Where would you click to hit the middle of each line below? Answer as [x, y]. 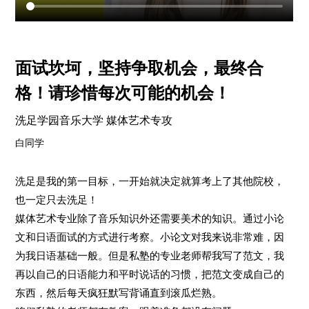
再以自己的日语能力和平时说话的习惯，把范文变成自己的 [150, 274]
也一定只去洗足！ [57, 200]
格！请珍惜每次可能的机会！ [123, 93]
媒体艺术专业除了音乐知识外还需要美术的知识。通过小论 [150, 218]
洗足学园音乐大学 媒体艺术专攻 [94, 120]
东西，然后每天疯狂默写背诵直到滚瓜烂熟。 [119, 293]
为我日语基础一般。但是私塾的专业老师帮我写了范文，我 [150, 256]
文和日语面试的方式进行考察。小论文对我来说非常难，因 [150, 237]
